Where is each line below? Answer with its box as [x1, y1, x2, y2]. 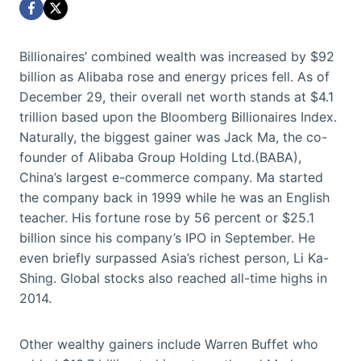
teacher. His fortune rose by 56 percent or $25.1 [19, 210, 314, 226]
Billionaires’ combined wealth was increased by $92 [19, 48, 334, 65]
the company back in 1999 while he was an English [19, 189, 330, 206]
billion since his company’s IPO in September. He [19, 230, 315, 247]
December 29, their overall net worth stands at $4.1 [19, 89, 334, 106]
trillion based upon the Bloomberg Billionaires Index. [19, 109, 337, 126]
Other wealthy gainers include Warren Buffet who [19, 336, 318, 353]
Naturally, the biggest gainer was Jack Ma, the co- [19, 129, 327, 146]
